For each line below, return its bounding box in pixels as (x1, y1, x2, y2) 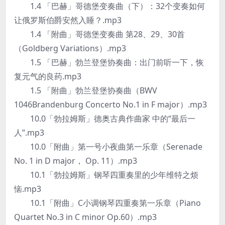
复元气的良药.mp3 (14, 71, 81, 82)
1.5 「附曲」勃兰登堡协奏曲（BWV (14, 85, 157, 96)
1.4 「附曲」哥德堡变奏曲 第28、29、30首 (14, 29, 185, 40)
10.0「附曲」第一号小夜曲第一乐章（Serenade (14, 141, 202, 152)
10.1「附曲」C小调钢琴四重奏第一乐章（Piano (14, 197, 201, 208)
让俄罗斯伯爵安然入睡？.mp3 (14, 15, 122, 26)
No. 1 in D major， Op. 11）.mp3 (14, 155, 137, 166)
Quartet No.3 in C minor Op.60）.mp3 (14, 211, 157, 222)
